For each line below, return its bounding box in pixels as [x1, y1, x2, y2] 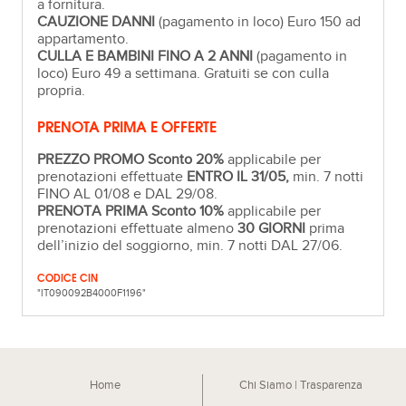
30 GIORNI [237, 219, 306, 237]
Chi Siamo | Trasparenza [238, 379, 362, 393]
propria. [37, 82, 86, 100]
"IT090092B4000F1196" [37, 286, 147, 299]
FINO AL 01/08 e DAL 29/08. [37, 185, 218, 203]
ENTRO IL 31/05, [187, 168, 290, 186]
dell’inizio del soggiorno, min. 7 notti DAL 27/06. [37, 237, 343, 255]
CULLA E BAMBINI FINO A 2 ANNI [37, 47, 254, 65]
